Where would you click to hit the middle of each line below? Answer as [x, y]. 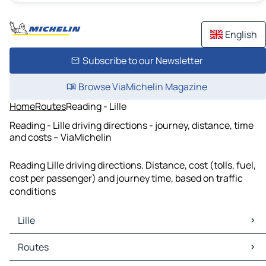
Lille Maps [33, 241]
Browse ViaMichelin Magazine [142, 87]
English [241, 34]
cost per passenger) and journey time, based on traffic [126, 178]
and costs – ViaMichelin [61, 137]
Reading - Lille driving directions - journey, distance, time [132, 125]
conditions [33, 191]
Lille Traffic [36, 254]
